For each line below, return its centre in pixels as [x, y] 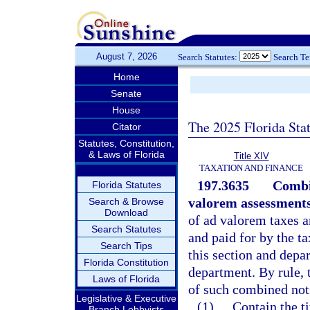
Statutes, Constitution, [126, 143]
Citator [126, 127]
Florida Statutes [126, 185]
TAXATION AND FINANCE [251, 168]
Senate [126, 93]
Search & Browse [126, 201]
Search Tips [126, 246]
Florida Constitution [126, 262]
